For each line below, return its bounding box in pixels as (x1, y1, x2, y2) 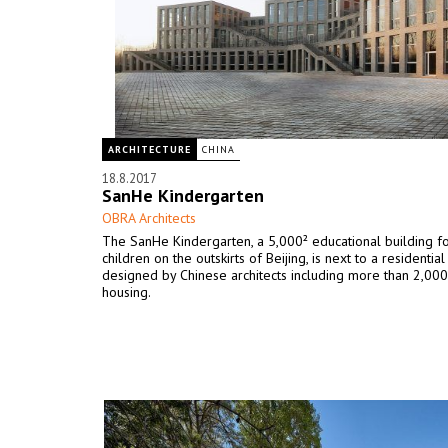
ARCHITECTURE (108, 143, 191, 156)
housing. (102, 283, 154, 301)
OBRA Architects (102, 209, 196, 227)
